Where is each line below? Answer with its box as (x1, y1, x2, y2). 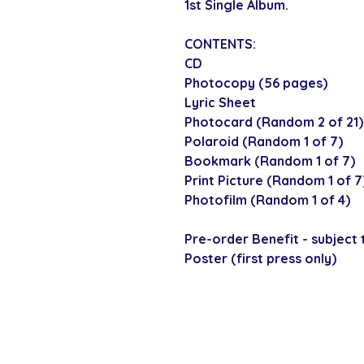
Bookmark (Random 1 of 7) (184, 153, 355, 170)
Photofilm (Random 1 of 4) (184, 192, 350, 209)
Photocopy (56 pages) (184, 75, 327, 92)
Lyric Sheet (184, 94, 256, 111)
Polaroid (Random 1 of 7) (184, 133, 343, 150)
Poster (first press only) (184, 250, 336, 267)
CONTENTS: (184, 36, 256, 53)
